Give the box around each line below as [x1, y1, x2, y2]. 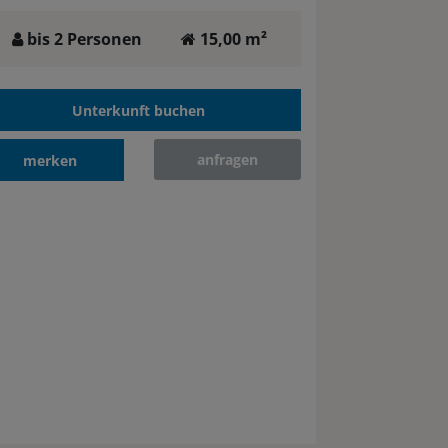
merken [22, 150, 77, 170]
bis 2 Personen [23, 28, 143, 51]
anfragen [196, 150, 258, 170]
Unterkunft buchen [72, 100, 205, 120]
